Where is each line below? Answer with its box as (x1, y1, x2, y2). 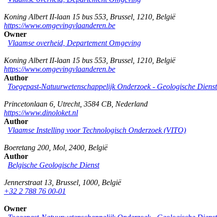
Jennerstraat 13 (4, 178, 52, 186)
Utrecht (57, 99, 80, 108)
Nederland (115, 99, 148, 108)
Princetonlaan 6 (4, 99, 53, 108)
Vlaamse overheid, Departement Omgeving (8, 38, 141, 47)
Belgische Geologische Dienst (8, 160, 99, 169)
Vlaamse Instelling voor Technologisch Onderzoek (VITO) (8, 125, 186, 134)
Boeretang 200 (4, 143, 49, 152)
